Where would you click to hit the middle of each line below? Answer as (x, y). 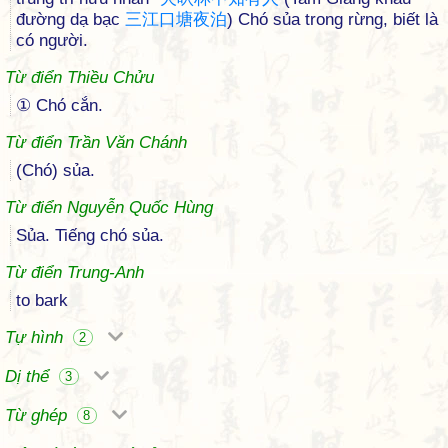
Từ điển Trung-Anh (74, 272)
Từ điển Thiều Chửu (79, 77)
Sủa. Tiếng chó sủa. (90, 235)
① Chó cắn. (59, 105)
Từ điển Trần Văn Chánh (96, 142)
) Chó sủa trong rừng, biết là (332, 19)
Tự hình (36, 337)
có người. (52, 40)
